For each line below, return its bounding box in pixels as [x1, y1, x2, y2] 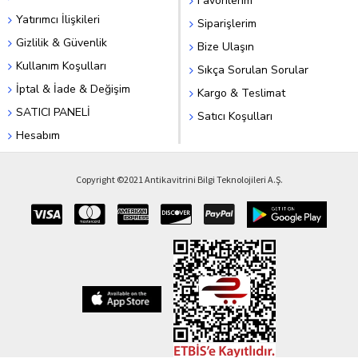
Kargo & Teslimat [197, 86, 285, 101]
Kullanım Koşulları [16, 58, 106, 74]
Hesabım [16, 128, 60, 143]
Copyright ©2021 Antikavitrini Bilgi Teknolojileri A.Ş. [75, 173, 283, 185]
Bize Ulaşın [197, 39, 254, 54]
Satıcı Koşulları [197, 109, 272, 124]
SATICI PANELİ [16, 105, 90, 120]
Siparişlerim [197, 16, 257, 31]
